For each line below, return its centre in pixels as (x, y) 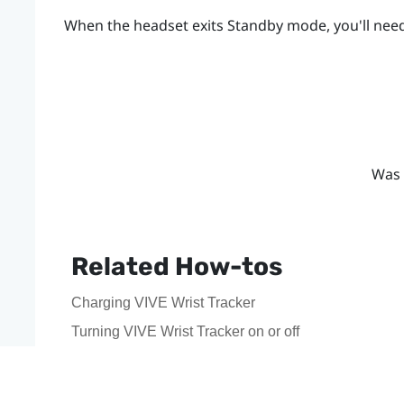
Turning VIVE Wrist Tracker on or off (185, 331)
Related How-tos (176, 266)
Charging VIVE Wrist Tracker (163, 302)
